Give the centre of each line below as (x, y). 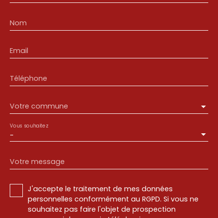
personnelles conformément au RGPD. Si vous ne (113, 199)
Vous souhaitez (29, 126)
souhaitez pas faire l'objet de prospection (102, 209)
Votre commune (39, 106)
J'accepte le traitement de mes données (100, 189)
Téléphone (28, 79)
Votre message (37, 162)
